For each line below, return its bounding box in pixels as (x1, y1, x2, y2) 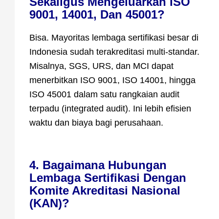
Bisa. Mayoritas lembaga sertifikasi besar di (29, 33, 198, 43)
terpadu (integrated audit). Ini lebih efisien (29, 104, 191, 114)
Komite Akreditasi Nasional (29, 184, 180, 197)
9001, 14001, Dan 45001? (29, 8, 165, 22)
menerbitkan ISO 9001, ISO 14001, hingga (29, 75, 196, 86)
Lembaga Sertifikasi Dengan (29, 171, 186, 185)
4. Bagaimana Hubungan (29, 158, 167, 172)
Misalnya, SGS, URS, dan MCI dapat (29, 61, 174, 71)
